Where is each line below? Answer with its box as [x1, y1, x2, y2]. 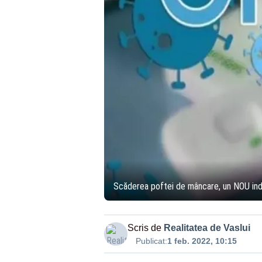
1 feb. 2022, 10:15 [167, 236, 237, 246]
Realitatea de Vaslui [163, 223, 250, 233]
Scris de [127, 223, 161, 233]
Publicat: [135, 236, 167, 246]
